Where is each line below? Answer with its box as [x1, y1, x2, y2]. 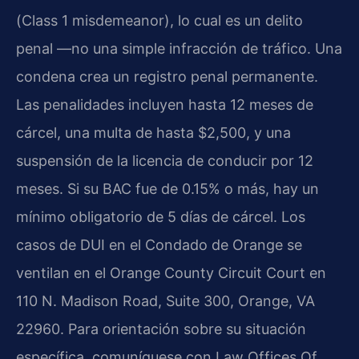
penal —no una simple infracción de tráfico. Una [16, 40, 342, 58]
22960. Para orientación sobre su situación [16, 321, 306, 338]
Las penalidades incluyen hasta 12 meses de [16, 96, 313, 114]
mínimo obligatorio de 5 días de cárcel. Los [16, 208, 305, 226]
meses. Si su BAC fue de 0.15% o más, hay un [16, 180, 319, 198]
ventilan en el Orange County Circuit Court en [16, 264, 326, 282]
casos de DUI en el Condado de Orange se [16, 236, 302, 254]
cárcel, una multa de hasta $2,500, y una [16, 124, 291, 142]
